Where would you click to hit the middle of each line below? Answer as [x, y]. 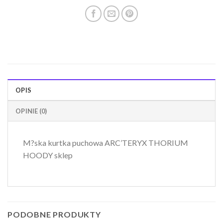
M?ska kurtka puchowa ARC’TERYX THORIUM [106, 142]
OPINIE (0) [31, 111]
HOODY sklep [48, 155]
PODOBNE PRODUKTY [54, 215]
